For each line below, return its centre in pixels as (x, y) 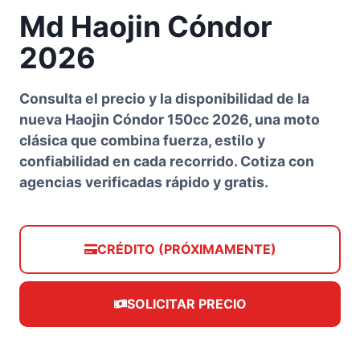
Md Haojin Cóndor (146, 26)
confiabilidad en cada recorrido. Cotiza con (167, 161)
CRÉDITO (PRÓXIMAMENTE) (186, 249)
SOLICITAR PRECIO (186, 303)
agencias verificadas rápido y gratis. (144, 182)
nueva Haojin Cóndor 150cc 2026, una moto (170, 119)
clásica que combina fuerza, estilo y (142, 140)
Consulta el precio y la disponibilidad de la (164, 98)
